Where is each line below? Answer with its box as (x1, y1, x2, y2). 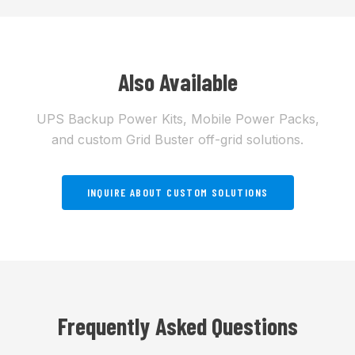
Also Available (117, 67, 238, 96)
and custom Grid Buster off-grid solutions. (52, 132, 303, 147)
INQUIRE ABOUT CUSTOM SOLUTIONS (86, 185, 269, 199)
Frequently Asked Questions (57, 311, 298, 340)
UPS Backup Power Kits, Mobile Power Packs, (36, 111, 319, 127)
